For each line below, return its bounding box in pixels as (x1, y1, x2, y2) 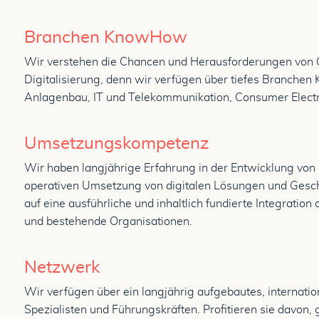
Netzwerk (24, 259, 100, 276)
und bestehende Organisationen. (24, 216, 192, 227)
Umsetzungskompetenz (24, 135, 209, 152)
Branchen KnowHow (24, 29, 187, 46)
